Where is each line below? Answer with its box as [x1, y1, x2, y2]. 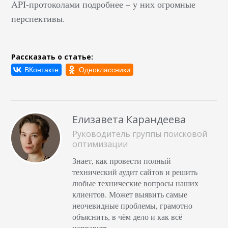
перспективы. [11, 12, 69, 24]
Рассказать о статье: [11, 51, 94, 62]
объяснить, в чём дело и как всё [72, 211, 183, 222]
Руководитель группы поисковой [72, 128, 208, 139]
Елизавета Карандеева [72, 112, 186, 126]
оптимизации [72, 138, 128, 150]
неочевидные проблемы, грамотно [72, 199, 193, 211]
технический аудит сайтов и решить [72, 166, 198, 177]
